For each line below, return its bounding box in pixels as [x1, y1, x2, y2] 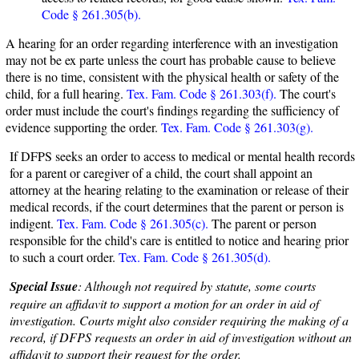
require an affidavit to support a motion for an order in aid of [10, 295, 319, 312]
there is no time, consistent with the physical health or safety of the [6, 68, 339, 85]
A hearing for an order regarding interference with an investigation [6, 34, 338, 51]
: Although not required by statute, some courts [78, 277, 316, 294]
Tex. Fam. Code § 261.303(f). [127, 85, 280, 102]
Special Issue [10, 277, 78, 295]
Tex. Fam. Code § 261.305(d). [119, 248, 271, 265]
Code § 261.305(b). [42, 6, 141, 22]
